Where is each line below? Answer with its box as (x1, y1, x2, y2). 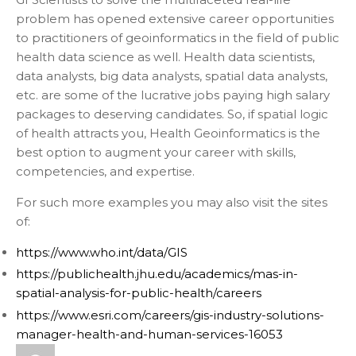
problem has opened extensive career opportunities (16, 10, 334, 26)
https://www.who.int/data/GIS (16, 244, 188, 260)
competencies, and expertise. (16, 163, 195, 179)
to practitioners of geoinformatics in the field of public (16, 29, 339, 45)
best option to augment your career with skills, (16, 144, 296, 160)
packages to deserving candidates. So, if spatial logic (16, 106, 328, 122)
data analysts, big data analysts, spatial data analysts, (16, 68, 327, 83)
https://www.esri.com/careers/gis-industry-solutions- (16, 308, 324, 323)
